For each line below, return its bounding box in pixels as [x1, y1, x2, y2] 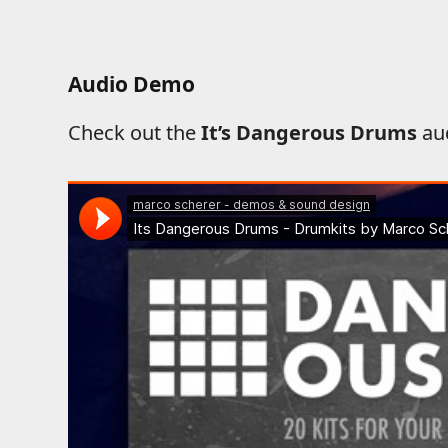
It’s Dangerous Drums [200, 119, 417, 147]
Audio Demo [67, 70, 195, 99]
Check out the [67, 119, 201, 147]
